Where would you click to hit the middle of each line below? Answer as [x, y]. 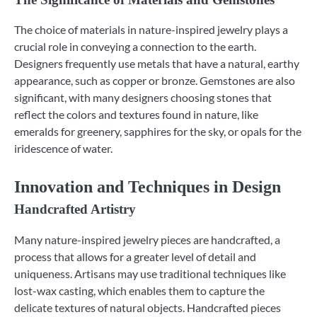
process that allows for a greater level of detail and [135, 256]
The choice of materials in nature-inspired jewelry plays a [151, 30]
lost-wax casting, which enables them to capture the [139, 290]
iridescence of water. [63, 149]
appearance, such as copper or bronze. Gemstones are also [155, 81]
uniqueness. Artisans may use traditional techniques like [150, 273]
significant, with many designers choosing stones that [143, 98]
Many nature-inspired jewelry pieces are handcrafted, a [147, 239]
